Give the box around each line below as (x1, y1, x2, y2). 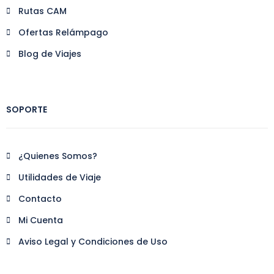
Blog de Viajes (18, 47, 81, 60)
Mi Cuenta (18, 213, 63, 226)
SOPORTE (6, 103, 47, 116)
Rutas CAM (18, 4, 67, 17)
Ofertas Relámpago (18, 26, 108, 39)
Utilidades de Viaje (18, 171, 101, 183)
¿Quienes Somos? (18, 149, 97, 162)
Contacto (18, 192, 62, 205)
